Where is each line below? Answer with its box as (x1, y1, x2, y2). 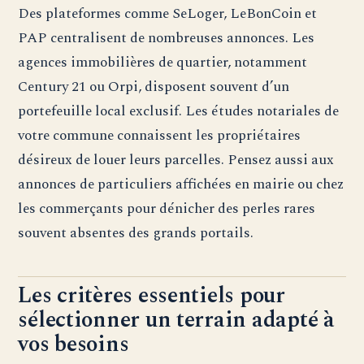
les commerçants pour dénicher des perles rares (18, 197, 316, 220)
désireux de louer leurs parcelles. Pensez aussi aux (18, 149, 335, 171)
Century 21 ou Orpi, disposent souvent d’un (18, 76, 290, 98)
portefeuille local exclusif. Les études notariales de (18, 100, 340, 123)
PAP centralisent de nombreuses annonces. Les (18, 27, 315, 50)
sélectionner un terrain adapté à (18, 303, 335, 338)
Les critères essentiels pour (18, 279, 285, 314)
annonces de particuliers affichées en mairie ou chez (18, 173, 344, 196)
